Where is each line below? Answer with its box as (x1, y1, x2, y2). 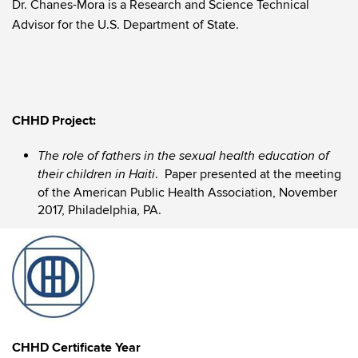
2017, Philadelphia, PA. (38, 202, 161, 218)
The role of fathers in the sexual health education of (38, 149, 329, 164)
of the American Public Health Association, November (38, 185, 337, 201)
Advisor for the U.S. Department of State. (12, 17, 239, 33)
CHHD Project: (12, 113, 96, 129)
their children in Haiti (38, 167, 155, 182)
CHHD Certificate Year (12, 340, 141, 356)
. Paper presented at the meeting (155, 166, 341, 182)
